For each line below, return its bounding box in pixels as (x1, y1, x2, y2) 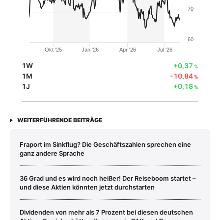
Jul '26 (157, 46, 172, 53)
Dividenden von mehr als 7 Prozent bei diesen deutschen (20, 208, 193, 216)
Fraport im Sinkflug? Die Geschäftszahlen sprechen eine (20, 140, 191, 148)
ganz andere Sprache (20, 149, 84, 157)
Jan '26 (81, 46, 99, 53)
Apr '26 (119, 46, 137, 53)
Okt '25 (45, 46, 62, 53)
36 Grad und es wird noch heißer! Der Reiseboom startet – (20, 174, 196, 182)
